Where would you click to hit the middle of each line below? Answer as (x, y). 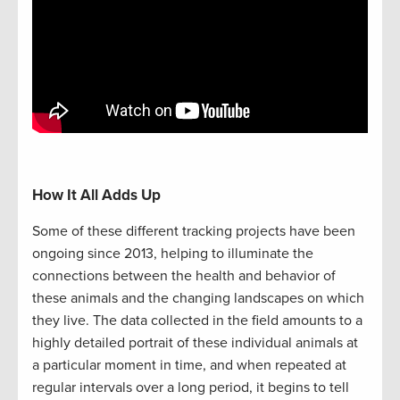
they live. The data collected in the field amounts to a (197, 321)
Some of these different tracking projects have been (194, 232)
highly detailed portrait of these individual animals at (195, 343)
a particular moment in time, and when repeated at (189, 366)
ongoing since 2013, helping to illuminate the (173, 254)
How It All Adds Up (96, 196)
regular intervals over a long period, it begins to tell (191, 388)
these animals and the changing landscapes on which (198, 299)
